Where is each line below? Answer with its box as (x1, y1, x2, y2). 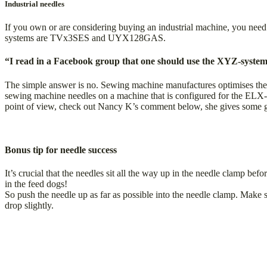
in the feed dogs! (5, 179, 67, 190)
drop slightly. (5, 200, 54, 211)
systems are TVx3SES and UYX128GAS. (5, 33, 166, 44)
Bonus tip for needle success (5, 144, 117, 155)
